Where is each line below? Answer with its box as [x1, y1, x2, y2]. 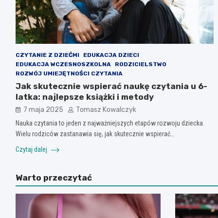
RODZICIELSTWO [115, 60, 166, 68]
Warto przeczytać [16, 172, 92, 182]
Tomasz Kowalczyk [76, 105, 136, 114]
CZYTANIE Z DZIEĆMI [16, 51, 79, 58]
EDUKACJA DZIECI [83, 51, 139, 58]
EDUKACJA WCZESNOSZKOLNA [16, 60, 111, 68]
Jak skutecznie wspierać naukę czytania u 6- [16, 81, 207, 91]
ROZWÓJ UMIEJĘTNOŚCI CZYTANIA [16, 70, 123, 77]
